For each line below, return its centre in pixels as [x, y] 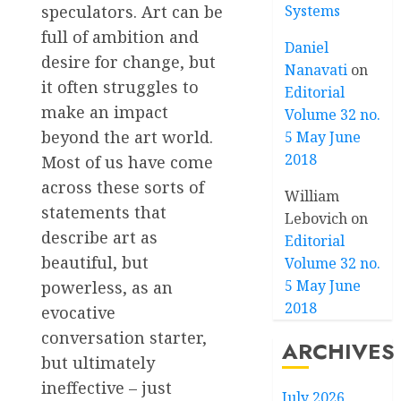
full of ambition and [120, 36]
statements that [104, 212]
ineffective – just [107, 387]
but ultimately [98, 362]
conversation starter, [124, 337]
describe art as [99, 237]
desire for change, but [128, 61]
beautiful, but [95, 262]
